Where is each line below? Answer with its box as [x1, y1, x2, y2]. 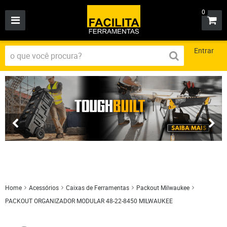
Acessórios [29, 183, 59, 192]
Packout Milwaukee [136, 183, 190, 192]
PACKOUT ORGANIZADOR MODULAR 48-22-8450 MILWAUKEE [5, 197, 173, 205]
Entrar [194, 46, 214, 55]
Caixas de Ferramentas [66, 183, 129, 192]
